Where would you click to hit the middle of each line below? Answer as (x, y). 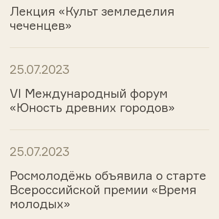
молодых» (40, 204)
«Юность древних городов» (92, 107)
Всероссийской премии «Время (103, 189)
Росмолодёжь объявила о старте (108, 175)
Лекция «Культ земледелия (92, 11)
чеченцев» (41, 26)
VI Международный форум (88, 93)
